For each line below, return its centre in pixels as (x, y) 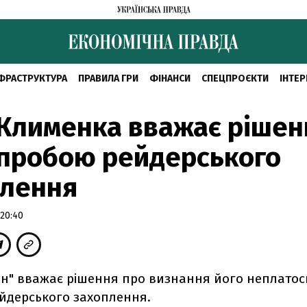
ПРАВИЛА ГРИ (108, 78)
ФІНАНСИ (170, 78)
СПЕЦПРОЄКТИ (235, 78)
